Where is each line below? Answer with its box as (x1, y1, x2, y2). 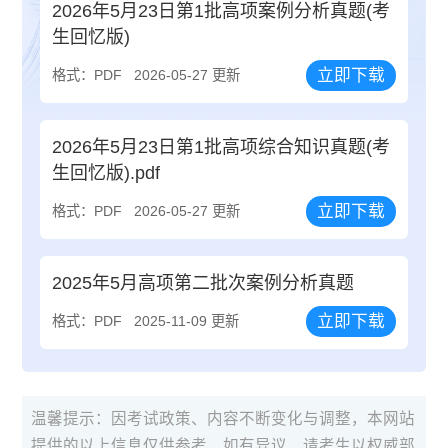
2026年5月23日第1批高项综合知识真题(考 (52, 136, 391, 157)
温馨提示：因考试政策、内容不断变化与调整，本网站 (31, 410, 416, 428)
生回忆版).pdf (52, 162, 161, 183)
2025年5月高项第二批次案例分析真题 (52, 273, 355, 294)
